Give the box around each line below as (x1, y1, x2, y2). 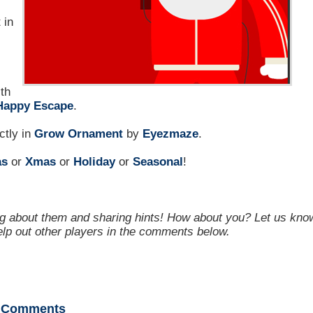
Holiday (73, 155, 115, 169)
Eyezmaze (143, 127, 199, 141)
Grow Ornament (34, 127, 124, 141)
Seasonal (132, 155, 183, 169)
